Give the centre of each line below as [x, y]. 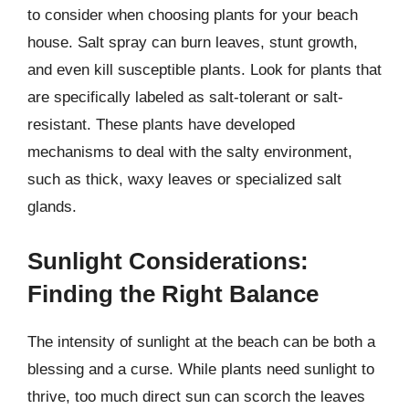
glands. [52, 207]
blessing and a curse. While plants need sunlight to [201, 369]
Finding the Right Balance [173, 294]
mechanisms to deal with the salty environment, [190, 152]
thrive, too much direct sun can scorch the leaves [196, 396]
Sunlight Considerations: [168, 261]
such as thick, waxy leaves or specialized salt [184, 179]
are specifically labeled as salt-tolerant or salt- [185, 97]
